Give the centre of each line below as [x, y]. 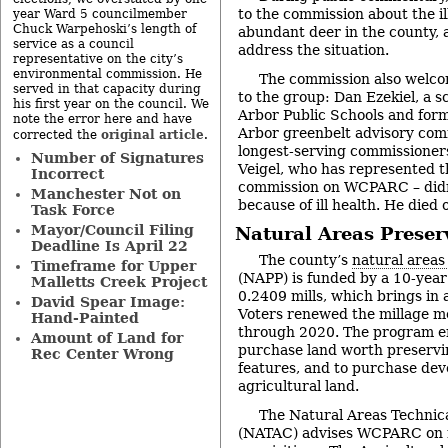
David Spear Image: [107, 302]
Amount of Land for [106, 338]
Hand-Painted [84, 318]
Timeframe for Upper [113, 266]
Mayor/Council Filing [112, 230]
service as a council [73, 44]
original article [152, 134]
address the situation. [313, 50]
